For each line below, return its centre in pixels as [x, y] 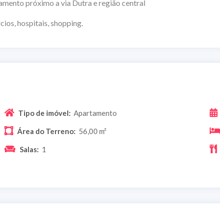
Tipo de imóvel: [43, 113]
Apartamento [96, 113]
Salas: [28, 149]
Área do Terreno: [45, 131]
